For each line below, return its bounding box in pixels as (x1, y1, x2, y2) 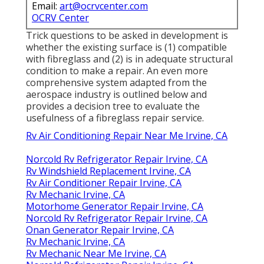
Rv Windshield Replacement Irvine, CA (26, 164, 191, 177)
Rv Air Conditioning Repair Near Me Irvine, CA (26, 128, 227, 142)
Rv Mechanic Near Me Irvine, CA (26, 246, 166, 260)
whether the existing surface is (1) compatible (26, 40, 227, 54)
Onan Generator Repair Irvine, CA (26, 223, 174, 236)
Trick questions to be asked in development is (26, 28, 228, 42)
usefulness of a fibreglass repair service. (26, 111, 204, 124)
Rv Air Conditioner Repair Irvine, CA (26, 176, 181, 189)
